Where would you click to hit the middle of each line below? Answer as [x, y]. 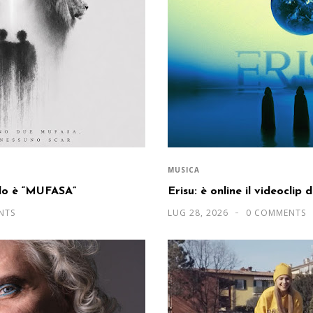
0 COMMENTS [276, 212]
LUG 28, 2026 [199, 212]
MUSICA [184, 169]
